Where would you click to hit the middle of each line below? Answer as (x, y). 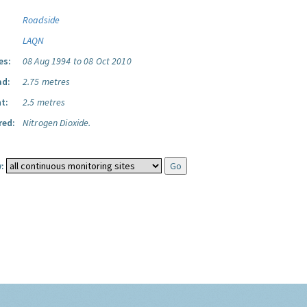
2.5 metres (44, 102)
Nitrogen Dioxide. (57, 123)
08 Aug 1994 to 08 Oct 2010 (77, 61)
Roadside (41, 20)
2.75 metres (47, 82)
